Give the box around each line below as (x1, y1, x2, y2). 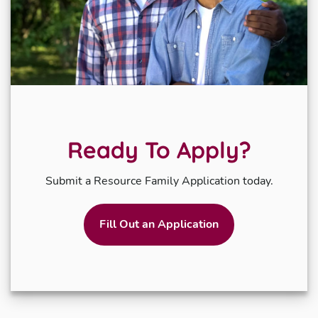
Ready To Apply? (67, 135, 251, 164)
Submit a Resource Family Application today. (45, 172, 273, 189)
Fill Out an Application (99, 216, 219, 232)
